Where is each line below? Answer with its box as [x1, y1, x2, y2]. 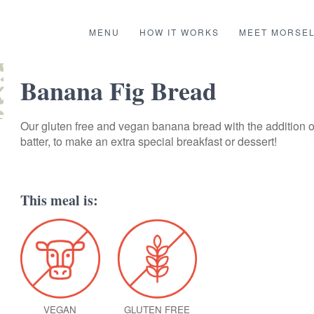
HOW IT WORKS [139, 25, 219, 38]
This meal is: [20, 189, 98, 210]
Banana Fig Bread [20, 71, 217, 109]
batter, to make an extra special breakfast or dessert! [20, 132, 277, 149]
